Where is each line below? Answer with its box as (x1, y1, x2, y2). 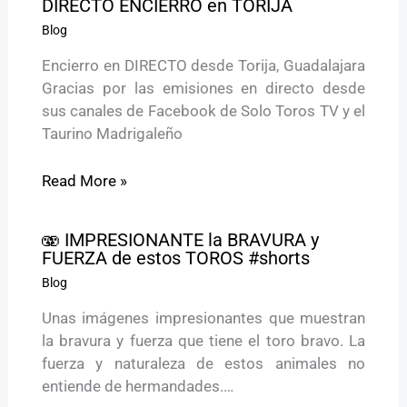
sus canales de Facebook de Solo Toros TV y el (41, 101, 366, 120)
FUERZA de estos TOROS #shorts (41, 246, 310, 269)
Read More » (41, 171, 127, 190)
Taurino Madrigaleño (41, 124, 183, 143)
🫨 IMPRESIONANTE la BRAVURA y (41, 228, 319, 251)
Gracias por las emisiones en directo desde (41, 78, 366, 97)
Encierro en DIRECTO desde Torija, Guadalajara (41, 55, 366, 74)
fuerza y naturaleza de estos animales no (41, 353, 366, 372)
